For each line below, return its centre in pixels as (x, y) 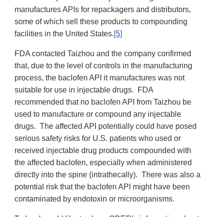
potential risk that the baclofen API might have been (102, 186)
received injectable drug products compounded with (103, 150)
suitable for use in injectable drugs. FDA (84, 90)
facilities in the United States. (64, 33)
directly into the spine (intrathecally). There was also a (108, 174)
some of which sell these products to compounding (101, 21)
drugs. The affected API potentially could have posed (106, 126)
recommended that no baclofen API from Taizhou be (103, 102)
